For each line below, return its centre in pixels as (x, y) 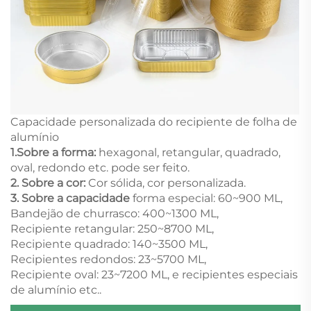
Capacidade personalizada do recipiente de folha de (154, 122)
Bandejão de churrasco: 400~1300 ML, (115, 214)
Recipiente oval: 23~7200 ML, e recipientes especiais (154, 275)
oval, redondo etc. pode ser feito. (100, 168)
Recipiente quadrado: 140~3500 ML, (109, 244)
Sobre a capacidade (77, 199)
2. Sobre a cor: (49, 183)
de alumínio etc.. (56, 290)
